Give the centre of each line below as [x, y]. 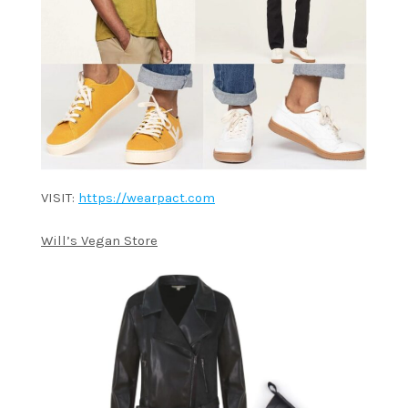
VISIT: [60, 198]
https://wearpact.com [147, 198]
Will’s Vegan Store [99, 241]
